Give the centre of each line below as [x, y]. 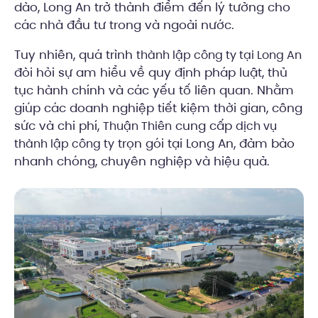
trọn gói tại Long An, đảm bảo [204, 143]
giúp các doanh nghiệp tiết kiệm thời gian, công [158, 108]
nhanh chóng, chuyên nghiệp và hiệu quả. [142, 161]
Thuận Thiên [137, 126]
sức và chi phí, [59, 125]
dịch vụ [256, 126]
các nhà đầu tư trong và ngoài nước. [124, 24]
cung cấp [204, 125]
